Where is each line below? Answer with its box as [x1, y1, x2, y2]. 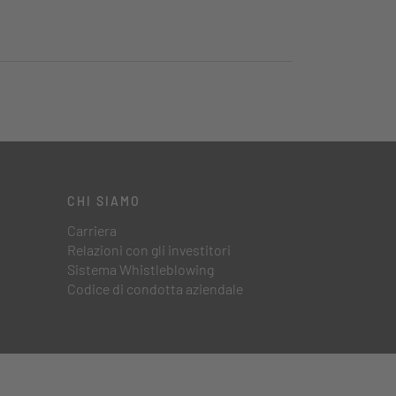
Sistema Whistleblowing [67, 261, 214, 278]
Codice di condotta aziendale [67, 280, 243, 298]
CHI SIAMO [67, 194, 141, 209]
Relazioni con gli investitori [67, 241, 231, 259]
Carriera [67, 222, 117, 240]
